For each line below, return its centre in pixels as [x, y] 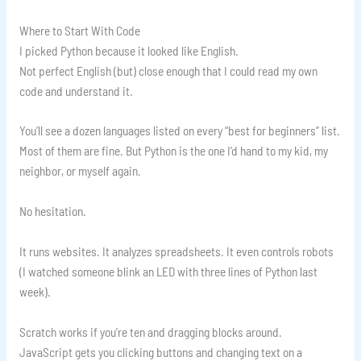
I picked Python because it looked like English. [129, 50]
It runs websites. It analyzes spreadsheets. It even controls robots [176, 251]
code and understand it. [76, 90]
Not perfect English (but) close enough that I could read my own [168, 70]
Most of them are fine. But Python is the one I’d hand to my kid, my [173, 151]
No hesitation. [52, 211]
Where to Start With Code [79, 30]
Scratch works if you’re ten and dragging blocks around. [150, 331]
